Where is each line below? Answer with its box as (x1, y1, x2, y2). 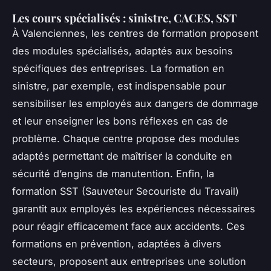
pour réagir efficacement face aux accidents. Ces (12, 220, 245, 233)
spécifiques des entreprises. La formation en (12, 62, 224, 75)
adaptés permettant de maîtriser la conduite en (12, 150, 232, 163)
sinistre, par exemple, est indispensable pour (12, 80, 226, 93)
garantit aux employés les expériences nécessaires (12, 203, 255, 215)
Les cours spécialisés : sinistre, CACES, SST (12, 10, 242, 26)
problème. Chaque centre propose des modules (12, 132, 240, 145)
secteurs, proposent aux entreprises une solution (12, 255, 246, 268)
